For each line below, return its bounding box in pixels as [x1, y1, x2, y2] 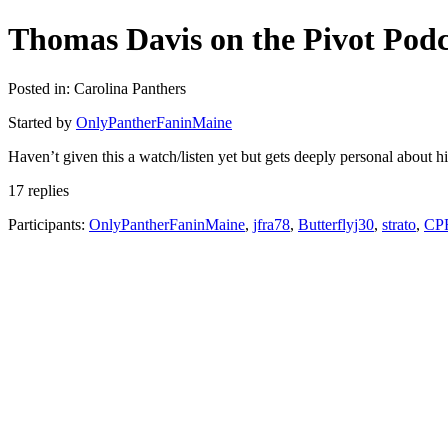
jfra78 [253, 215, 290, 233]
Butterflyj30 [298, 215, 374, 233]
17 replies [8, 181, 69, 199]
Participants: [8, 215, 89, 233]
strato [382, 215, 416, 233]
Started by [8, 113, 76, 131]
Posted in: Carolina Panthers [8, 79, 186, 97]
